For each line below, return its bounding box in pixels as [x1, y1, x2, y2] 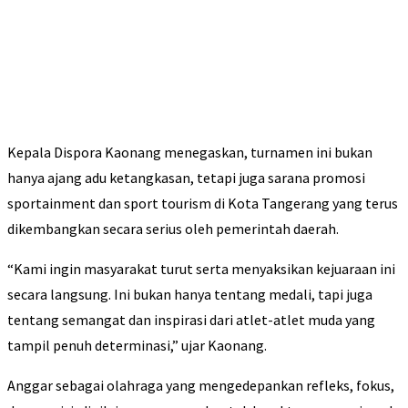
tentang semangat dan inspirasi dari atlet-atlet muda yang [7, 311, 375, 330]
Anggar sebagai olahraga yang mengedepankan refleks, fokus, [7, 376, 394, 395]
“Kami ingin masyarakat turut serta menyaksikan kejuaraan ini [7, 260, 395, 279]
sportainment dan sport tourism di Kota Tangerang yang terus [7, 194, 398, 213]
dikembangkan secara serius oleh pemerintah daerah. [7, 219, 339, 239]
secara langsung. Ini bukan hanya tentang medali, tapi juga [7, 285, 372, 304]
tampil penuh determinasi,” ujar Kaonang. [7, 336, 267, 355]
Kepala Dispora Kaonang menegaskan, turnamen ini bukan [7, 143, 372, 162]
